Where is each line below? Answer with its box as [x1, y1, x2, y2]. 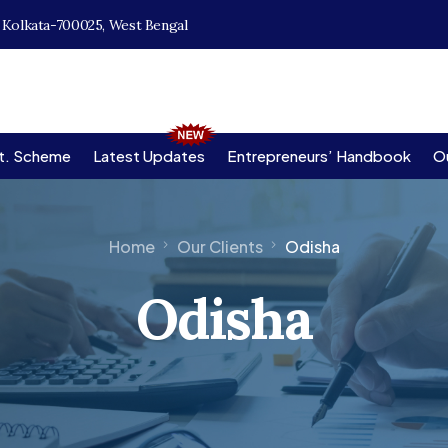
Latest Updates [93, 145, 205, 165]
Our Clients [176, 235, 263, 257]
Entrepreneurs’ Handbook [227, 145, 411, 165]
